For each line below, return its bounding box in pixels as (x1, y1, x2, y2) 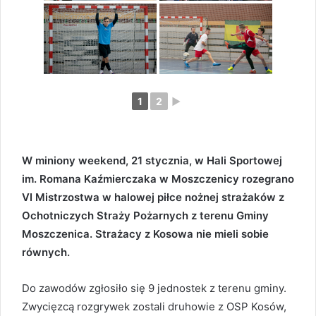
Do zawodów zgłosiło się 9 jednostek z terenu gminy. (22, 281, 286, 296)
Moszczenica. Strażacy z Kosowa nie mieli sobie (22, 227, 269, 241)
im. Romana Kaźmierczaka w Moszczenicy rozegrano (22, 172, 294, 186)
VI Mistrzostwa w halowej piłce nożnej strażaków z (22, 190, 284, 205)
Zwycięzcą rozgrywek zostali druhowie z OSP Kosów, (22, 300, 286, 314)
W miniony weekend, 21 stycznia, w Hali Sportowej (22, 154, 282, 168)
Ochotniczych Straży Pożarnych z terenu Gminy (22, 209, 269, 223)
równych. (22, 245, 70, 260)
